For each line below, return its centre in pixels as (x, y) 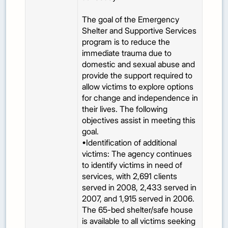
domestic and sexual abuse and (139, 64)
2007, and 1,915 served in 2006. (138, 199)
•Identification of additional (130, 143)
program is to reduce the (126, 42)
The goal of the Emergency (131, 20)
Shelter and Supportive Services (139, 31)
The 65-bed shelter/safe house (138, 210)
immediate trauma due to (127, 53)
